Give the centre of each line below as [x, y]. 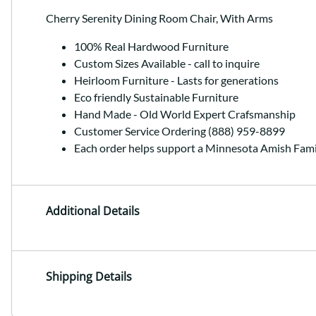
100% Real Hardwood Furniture [151, 47]
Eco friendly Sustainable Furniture [156, 97]
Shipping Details [89, 276]
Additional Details [93, 211]
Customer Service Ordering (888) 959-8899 [180, 131]
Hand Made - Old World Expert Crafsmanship [185, 114]
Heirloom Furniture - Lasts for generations [176, 80]
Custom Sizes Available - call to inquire [167, 63]
